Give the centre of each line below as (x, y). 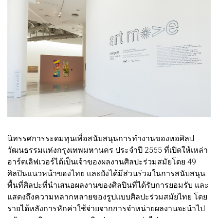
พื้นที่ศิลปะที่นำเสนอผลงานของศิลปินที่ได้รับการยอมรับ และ (108, 185)
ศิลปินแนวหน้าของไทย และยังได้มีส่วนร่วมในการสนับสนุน (106, 173)
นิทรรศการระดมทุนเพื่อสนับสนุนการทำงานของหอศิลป (101, 138)
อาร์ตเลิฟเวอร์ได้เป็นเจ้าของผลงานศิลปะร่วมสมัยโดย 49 (102, 162)
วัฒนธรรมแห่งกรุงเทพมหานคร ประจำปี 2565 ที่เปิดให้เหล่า (108, 150)
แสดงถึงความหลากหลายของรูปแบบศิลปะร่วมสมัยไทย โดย (107, 197)
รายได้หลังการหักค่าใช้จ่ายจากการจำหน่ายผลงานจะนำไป (106, 208)
